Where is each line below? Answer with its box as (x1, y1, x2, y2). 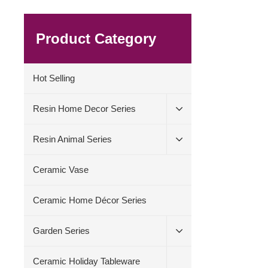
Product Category (36, 31, 157, 47)
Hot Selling (33, 73, 75, 83)
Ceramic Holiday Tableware (33, 256, 141, 266)
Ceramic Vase (33, 165, 89, 175)
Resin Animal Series (33, 134, 112, 144)
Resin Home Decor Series (33, 103, 136, 114)
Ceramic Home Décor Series (33, 195, 147, 205)
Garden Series (33, 226, 90, 236)
